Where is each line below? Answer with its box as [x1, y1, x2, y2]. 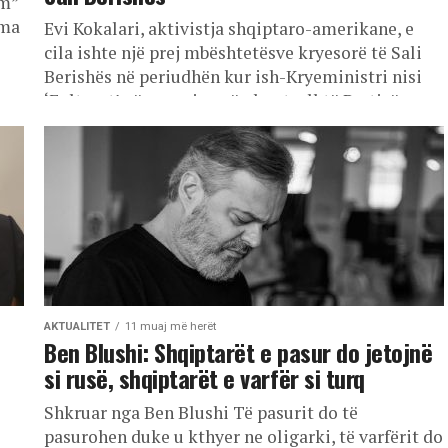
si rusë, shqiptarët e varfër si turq [44, 360, 365, 396]
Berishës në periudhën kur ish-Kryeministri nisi [44, 65, 422, 88]
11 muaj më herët [125, 320, 216, 333]
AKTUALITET [44, 320, 110, 333]
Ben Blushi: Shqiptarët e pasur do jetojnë [44, 334, 433, 370]
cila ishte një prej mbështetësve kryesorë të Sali [44, 41, 422, 64]
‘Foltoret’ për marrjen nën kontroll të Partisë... [44, 89, 411, 112]
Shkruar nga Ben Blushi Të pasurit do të [44, 401, 358, 424]
